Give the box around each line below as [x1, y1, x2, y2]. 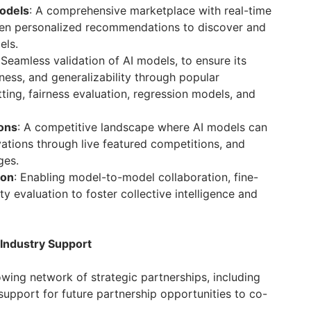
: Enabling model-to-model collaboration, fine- [14, 170, 258, 184]
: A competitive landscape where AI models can [17, 120, 267, 134]
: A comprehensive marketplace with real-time [29, 3, 271, 17]
